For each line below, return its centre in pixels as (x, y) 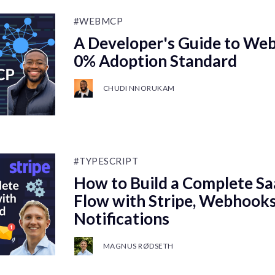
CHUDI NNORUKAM (139, 88)
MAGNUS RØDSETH (138, 246)
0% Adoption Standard (155, 61)
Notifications (121, 219)
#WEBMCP (98, 21)
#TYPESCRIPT (106, 161)
